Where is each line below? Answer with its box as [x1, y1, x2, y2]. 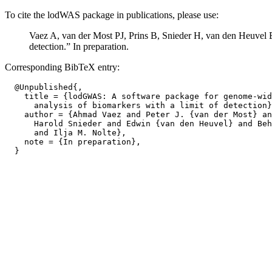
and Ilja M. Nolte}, [5, 128, 126, 137]
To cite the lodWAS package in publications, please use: [5, 10, 219, 20]
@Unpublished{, [5, 83, 83, 92]
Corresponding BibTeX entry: [5, 62, 120, 72]
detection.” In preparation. [29, 41, 129, 52]
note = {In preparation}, [5, 137, 141, 146]
